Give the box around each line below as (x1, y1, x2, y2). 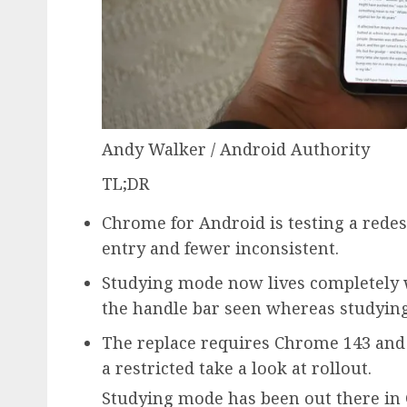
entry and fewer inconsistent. (102, 236, 339, 259)
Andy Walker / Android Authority (102, 137, 370, 160)
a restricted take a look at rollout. (102, 356, 372, 379)
